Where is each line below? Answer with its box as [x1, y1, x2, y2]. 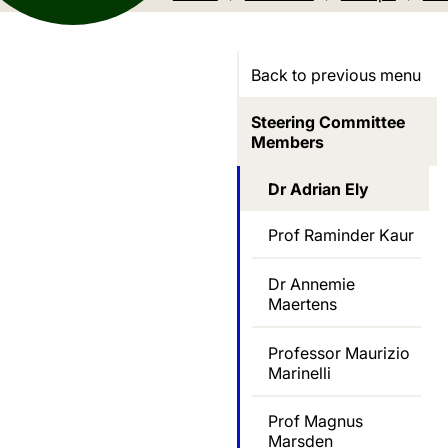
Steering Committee [251, 111, 405, 132]
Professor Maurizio [268, 342, 410, 363]
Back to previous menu [251, 65, 421, 86]
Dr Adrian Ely [268, 178, 369, 199]
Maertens [268, 293, 337, 314]
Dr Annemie [268, 273, 355, 294]
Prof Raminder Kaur [268, 225, 414, 246]
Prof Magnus [268, 411, 363, 432]
